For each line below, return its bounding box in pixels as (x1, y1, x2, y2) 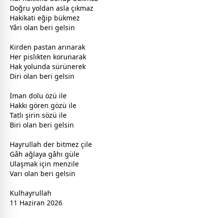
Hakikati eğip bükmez (10, 13, 80, 22)
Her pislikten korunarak (10, 52, 86, 61)
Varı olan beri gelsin (10, 168, 75, 178)
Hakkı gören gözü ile (10, 100, 76, 110)
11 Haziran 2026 (10, 198, 62, 207)
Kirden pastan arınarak (10, 42, 85, 52)
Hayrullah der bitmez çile (10, 139, 92, 149)
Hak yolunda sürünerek (10, 61, 86, 71)
